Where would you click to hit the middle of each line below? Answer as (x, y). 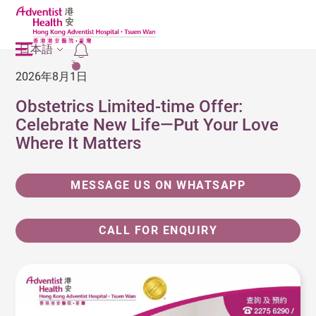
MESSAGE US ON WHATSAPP (158, 185)
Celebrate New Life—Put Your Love (147, 125)
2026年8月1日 (52, 77)
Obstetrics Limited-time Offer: (129, 107)
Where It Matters (79, 143)
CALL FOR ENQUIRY (158, 230)
